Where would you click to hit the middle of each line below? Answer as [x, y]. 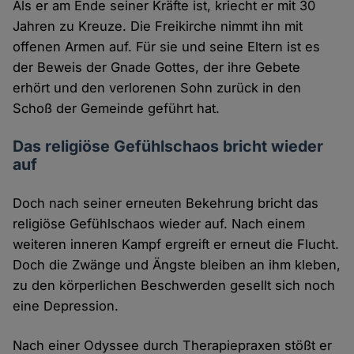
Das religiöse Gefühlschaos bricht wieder [168, 147]
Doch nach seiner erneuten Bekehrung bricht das [166, 203]
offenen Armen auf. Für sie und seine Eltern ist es [167, 47]
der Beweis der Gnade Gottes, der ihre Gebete [157, 68]
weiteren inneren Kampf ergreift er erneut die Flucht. [176, 245]
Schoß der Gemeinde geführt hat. [117, 109]
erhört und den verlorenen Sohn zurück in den [157, 88]
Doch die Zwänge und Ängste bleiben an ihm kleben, [177, 265]
